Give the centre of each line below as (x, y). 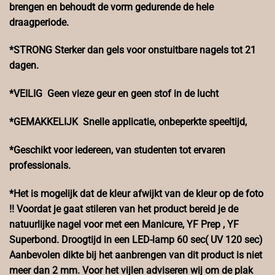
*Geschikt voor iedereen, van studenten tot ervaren (117, 150)
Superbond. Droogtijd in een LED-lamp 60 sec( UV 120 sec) (136, 239)
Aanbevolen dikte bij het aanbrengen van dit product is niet (136, 255)
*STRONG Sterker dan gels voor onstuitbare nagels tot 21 (133, 50)
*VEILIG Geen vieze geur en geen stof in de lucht (114, 94)
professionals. (40, 165)
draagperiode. (39, 22)
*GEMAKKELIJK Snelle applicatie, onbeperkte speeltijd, (128, 122)
